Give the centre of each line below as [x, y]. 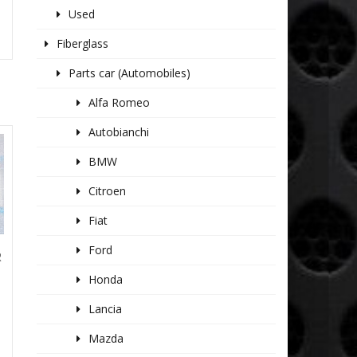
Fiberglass [83, 44]
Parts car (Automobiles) [130, 73]
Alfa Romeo [120, 103]
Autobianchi [119, 132]
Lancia [106, 309]
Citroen [108, 191]
